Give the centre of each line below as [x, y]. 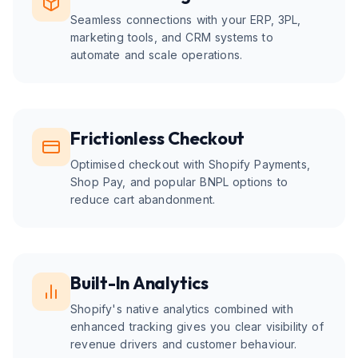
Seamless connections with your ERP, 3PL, [186, 20]
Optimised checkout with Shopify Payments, [191, 164]
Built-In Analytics [139, 283]
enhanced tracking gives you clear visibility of [197, 326]
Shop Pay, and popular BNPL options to [179, 182]
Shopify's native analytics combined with [182, 309]
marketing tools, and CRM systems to [172, 37]
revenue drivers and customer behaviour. [184, 344]
